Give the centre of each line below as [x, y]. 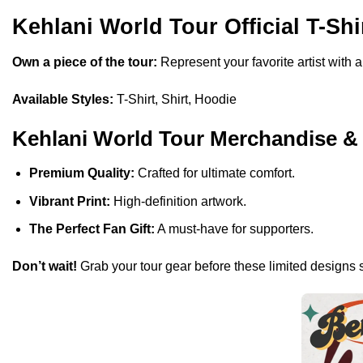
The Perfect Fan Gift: [92, 229]
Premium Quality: [81, 173]
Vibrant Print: [69, 201]
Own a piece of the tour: [85, 62]
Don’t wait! [45, 267]
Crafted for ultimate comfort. [214, 173]
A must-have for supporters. [234, 229]
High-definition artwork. [178, 201]
